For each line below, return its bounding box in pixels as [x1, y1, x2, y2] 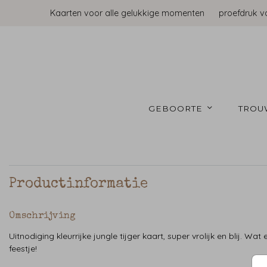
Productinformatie [9, 177, 148, 192]
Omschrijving [9, 212, 76, 222]
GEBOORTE [148, 103, 206, 113]
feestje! [9, 243, 37, 254]
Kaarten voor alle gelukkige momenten [50, 8, 204, 18]
